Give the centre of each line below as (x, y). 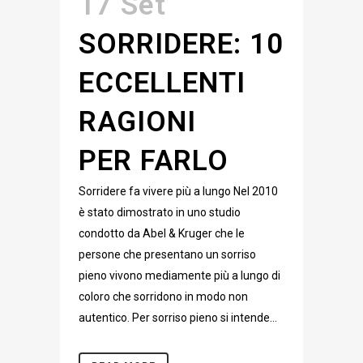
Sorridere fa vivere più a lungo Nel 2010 (178, 191)
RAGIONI (137, 122)
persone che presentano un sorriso (167, 254)
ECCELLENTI (162, 83)
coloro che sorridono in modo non (163, 297)
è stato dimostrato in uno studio (160, 212)
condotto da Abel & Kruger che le (162, 233)
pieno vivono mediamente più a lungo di (179, 275)
